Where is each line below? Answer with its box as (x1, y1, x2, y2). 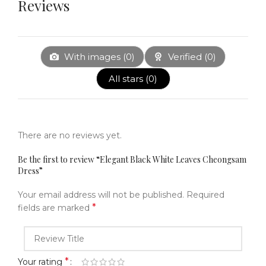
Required (186, 189, 224, 201)
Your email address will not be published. (18, 189, 184, 201)
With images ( (62, 51, 126, 63)
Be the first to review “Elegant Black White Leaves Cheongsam (18, 154, 246, 166)
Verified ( (166, 51, 207, 63)
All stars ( (109, 73, 148, 85)
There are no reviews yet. (18, 130, 122, 141)
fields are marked (18, 202, 92, 214)
